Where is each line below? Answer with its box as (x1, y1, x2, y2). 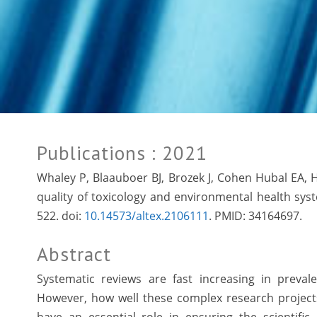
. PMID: (209, 208, 248, 224)
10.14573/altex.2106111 (84, 208, 209, 224)
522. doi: (37, 208, 84, 224)
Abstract (37, 241, 111, 267)
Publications (37, 140, 151, 166)
